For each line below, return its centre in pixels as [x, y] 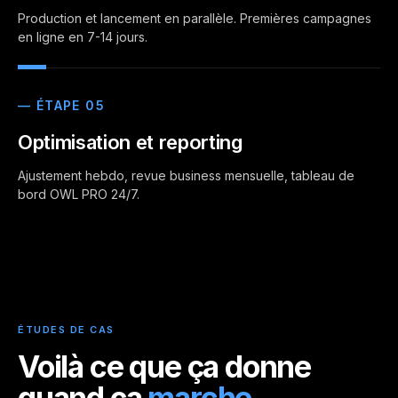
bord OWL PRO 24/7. [79, 194]
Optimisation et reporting [130, 142]
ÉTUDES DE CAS [67, 330]
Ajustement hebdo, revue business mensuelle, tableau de [186, 175]
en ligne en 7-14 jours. [83, 37]
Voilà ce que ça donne [165, 366]
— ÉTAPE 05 [61, 105]
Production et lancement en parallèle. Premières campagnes [195, 18]
